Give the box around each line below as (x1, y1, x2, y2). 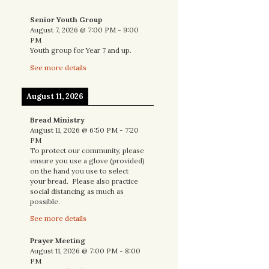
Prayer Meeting (30, 236, 85, 246)
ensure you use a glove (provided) (30, 156, 145, 165)
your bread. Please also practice (30, 176, 138, 186)
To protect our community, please (30, 145, 144, 155)
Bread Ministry (30, 115, 84, 124)
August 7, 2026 (30, 25, 78, 34)
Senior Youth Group (30, 14, 102, 24)
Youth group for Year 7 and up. (30, 45, 131, 55)
